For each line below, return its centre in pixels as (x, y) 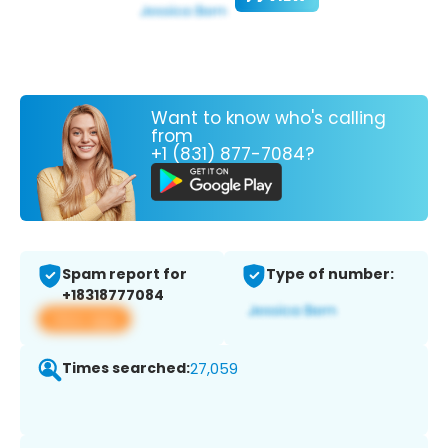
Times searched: (126, 368)
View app (84, 319)
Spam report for (124, 274)
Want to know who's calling (268, 117)
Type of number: (330, 274)
